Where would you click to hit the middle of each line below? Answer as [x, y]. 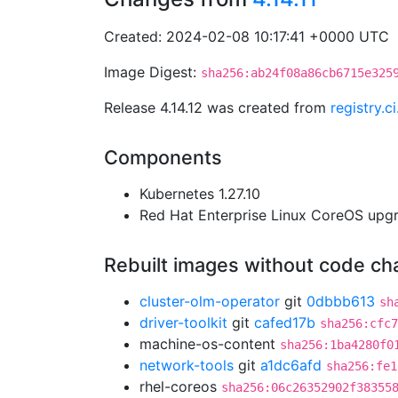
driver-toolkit [183, 322]
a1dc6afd [291, 365]
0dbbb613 [341, 301]
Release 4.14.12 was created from [217, 107]
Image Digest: [152, 72]
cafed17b [285, 322]
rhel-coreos [180, 386]
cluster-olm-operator [210, 301]
